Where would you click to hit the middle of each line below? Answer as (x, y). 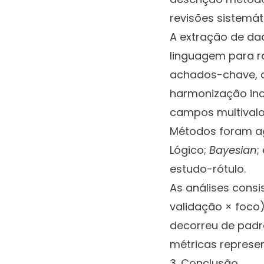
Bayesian (233, 150)
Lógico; (189, 150)
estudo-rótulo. (208, 169)
